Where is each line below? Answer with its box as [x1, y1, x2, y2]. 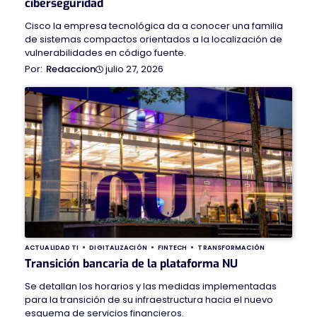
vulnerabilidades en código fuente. [25, 46, 186, 60]
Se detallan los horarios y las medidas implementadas [25, 279, 277, 293]
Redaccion [46, 62, 96, 76]
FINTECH [157, 242, 188, 252]
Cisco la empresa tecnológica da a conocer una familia [25, 19, 283, 33]
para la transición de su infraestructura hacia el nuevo [25, 292, 273, 306]
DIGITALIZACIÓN [89, 242, 147, 252]
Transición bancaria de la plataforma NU [25, 255, 238, 271]
